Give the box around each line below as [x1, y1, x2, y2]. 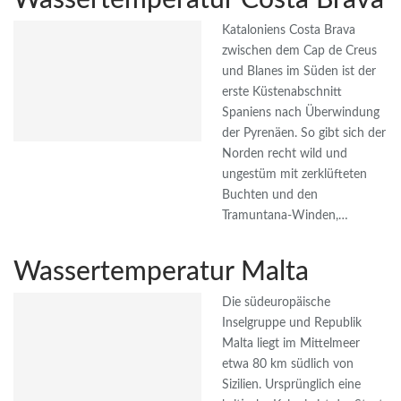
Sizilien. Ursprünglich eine [222, 379, 361, 392]
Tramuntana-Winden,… [222, 209, 348, 223]
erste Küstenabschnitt [222, 86, 342, 99]
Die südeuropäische [222, 296, 330, 310]
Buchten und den [222, 189, 318, 202]
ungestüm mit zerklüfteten [222, 168, 367, 182]
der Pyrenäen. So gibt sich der [222, 127, 386, 141]
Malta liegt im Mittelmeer [222, 337, 360, 351]
